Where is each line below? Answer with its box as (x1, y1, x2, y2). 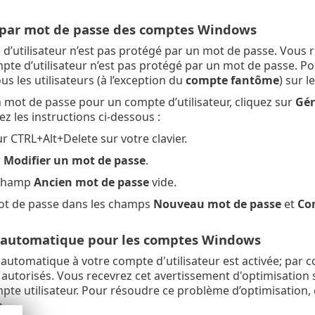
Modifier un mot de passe (3, 153, 146, 169)
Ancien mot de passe (33, 174, 149, 191)
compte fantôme (185, 72, 279, 89)
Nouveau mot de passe (153, 196, 281, 212)
